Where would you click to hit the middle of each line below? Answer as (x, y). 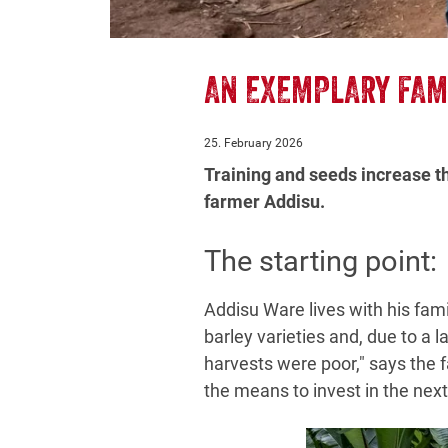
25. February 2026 (253, 143)
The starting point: (320, 261)
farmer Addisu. (264, 202)
